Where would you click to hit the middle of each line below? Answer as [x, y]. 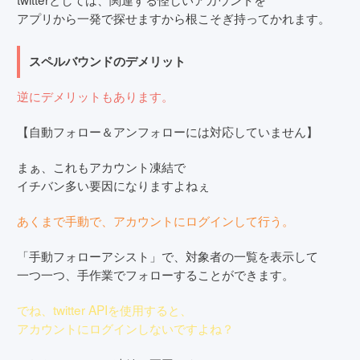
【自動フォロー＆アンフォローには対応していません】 [168, 131]
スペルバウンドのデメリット [108, 61]
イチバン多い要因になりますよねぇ [113, 184]
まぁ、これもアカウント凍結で [101, 166]
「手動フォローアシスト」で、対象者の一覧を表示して [168, 255]
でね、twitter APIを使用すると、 [104, 309]
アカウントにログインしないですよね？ [125, 327]
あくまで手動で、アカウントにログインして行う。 [155, 220]
